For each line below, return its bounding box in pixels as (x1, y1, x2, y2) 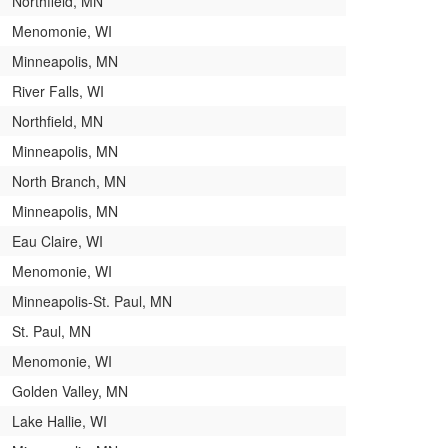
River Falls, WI (12, 80, 104, 101)
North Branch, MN (12, 170, 126, 191)
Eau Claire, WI (12, 230, 103, 251)
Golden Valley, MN (12, 380, 128, 401)
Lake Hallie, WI (12, 410, 107, 431)
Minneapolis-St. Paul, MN (12, 290, 172, 311)
